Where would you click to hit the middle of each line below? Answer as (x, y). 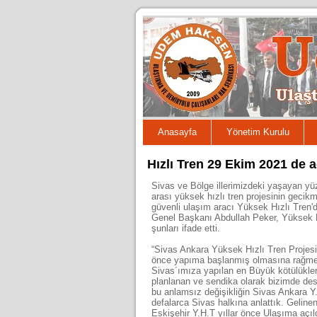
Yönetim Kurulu (258, 132)
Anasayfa (177, 132)
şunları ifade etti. (185, 229)
